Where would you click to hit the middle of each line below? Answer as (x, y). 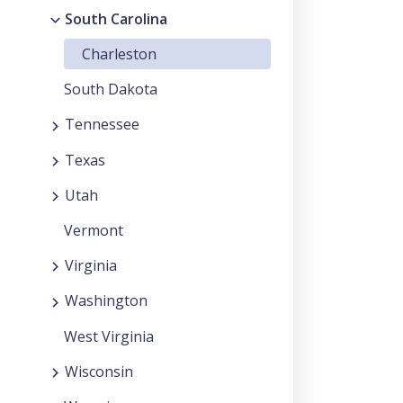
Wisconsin (99, 371)
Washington (106, 301)
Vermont (94, 231)
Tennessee (102, 125)
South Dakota (111, 90)
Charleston (119, 54)
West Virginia (109, 336)
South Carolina (116, 19)
